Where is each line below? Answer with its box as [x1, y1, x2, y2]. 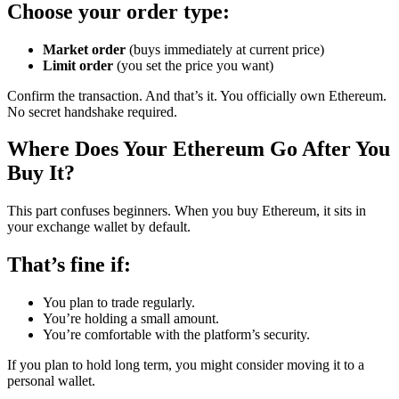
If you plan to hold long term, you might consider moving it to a [7, 357, 364, 373]
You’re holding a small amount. [43, 311, 219, 327]
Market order [43, 41, 126, 57]
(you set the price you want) [113, 57, 273, 73]
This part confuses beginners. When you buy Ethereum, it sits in [7, 203, 366, 219]
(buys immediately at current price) [126, 41, 324, 57]
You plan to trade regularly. [43, 295, 195, 311]
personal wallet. [7, 373, 95, 389]
